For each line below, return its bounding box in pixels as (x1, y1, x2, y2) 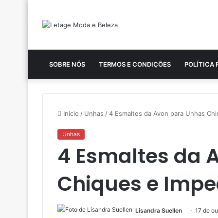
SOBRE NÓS (49, 60, 85, 68)
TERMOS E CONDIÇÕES (99, 60, 171, 68)
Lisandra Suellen (135, 206, 182, 214)
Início (61, 109, 79, 117)
